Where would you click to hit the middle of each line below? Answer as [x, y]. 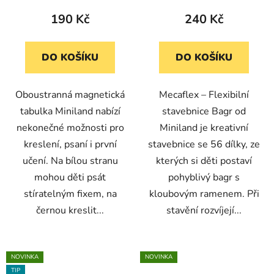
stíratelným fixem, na [70, 194]
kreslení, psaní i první [70, 145]
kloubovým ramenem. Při [204, 194]
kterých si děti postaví [204, 161]
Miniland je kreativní [204, 128]
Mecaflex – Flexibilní [204, 95]
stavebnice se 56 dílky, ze [204, 145]
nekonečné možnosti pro [70, 128]
